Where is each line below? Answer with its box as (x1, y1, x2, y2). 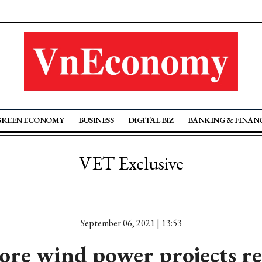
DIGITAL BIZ (127, 115, 174, 125)
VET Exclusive (78, 151, 184, 175)
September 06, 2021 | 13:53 (80, 217, 182, 229)
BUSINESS (78, 115, 114, 125)
